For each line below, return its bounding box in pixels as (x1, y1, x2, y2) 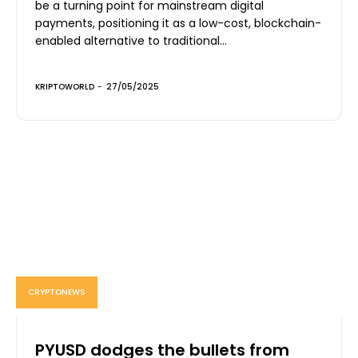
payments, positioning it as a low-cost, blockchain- (35, 14, 321, 31)
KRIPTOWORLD (35, 80, 94, 93)
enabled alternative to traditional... (35, 32, 227, 49)
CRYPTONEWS (28, 285, 86, 298)
